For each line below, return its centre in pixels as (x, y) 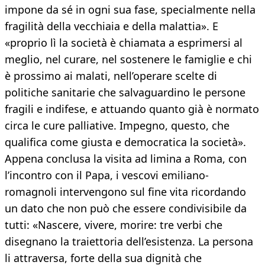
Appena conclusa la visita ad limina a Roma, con (126, 159)
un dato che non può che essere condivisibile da (126, 209)
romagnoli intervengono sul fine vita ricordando (125, 192)
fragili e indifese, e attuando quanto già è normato (132, 109)
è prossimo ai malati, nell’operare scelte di (111, 76)
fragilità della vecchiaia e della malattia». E (112, 26)
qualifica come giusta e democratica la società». (125, 142)
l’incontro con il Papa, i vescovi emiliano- (107, 175)
